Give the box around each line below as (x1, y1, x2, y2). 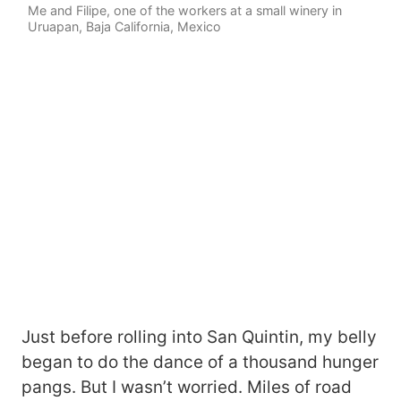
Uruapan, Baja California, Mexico (28, 18, 222, 34)
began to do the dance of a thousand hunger (21, 351, 379, 372)
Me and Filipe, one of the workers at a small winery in (28, 2, 343, 18)
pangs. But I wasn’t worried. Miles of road (21, 376, 352, 397)
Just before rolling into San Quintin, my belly (21, 326, 377, 347)
